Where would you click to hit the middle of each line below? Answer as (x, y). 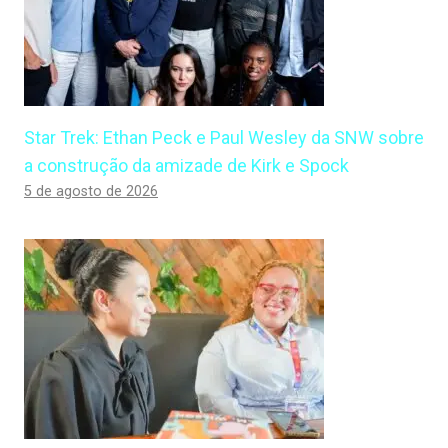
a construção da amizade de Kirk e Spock (186, 165)
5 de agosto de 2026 (91, 191)
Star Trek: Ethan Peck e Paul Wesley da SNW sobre (224, 137)
